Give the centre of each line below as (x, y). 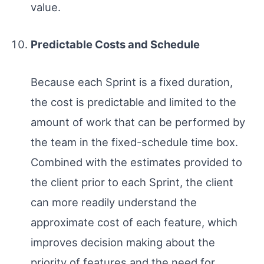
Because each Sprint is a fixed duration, (131, 82)
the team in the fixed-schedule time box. (134, 142)
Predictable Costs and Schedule (115, 44)
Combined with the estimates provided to (136, 162)
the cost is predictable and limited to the (133, 102)
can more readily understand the (113, 202)
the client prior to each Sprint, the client (132, 182)
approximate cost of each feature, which (134, 222)
